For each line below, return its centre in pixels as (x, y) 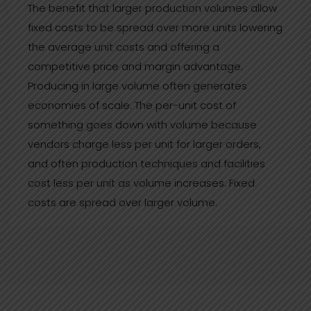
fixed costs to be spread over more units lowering (155, 27)
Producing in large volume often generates (137, 86)
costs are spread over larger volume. (123, 202)
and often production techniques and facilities (146, 163)
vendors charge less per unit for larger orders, (144, 144)
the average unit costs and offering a (124, 47)
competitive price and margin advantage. (135, 66)
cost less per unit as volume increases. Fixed (141, 183)
